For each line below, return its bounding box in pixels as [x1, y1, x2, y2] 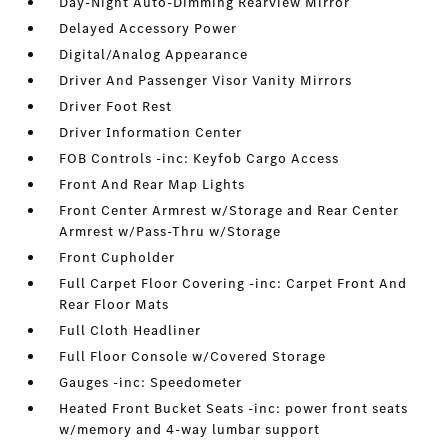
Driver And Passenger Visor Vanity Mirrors [59, 71, 353, 90]
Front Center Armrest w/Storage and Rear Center [59, 201, 400, 220]
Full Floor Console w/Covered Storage [59, 347, 327, 366]
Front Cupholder [59, 248, 176, 267]
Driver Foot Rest [59, 97, 173, 116]
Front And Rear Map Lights [59, 175, 246, 194]
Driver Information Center [59, 123, 243, 142]
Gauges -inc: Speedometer [59, 373, 243, 392]
